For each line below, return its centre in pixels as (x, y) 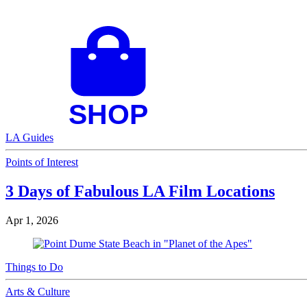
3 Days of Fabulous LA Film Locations (140, 191)
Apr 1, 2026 (32, 220)
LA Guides (29, 137)
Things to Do (34, 267)
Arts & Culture (38, 291)
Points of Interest (42, 162)
